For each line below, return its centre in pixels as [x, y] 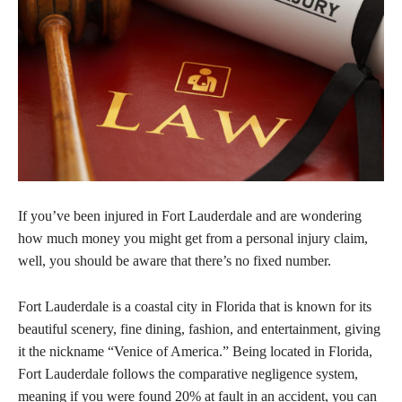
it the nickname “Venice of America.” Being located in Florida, [195, 351]
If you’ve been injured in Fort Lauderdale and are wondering [190, 215]
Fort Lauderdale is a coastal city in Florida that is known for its [195, 306]
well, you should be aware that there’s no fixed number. [176, 260]
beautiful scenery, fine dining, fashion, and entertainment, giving [199, 328]
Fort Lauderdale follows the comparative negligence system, [188, 373]
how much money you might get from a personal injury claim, [193, 238]
